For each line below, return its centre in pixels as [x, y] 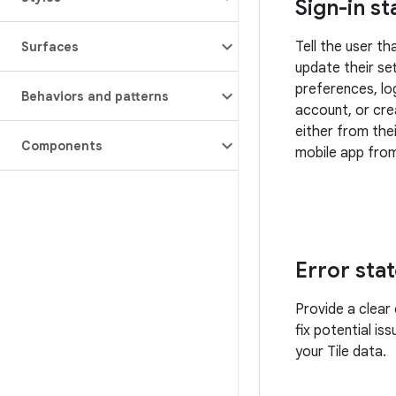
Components [62, 146]
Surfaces [50, 47]
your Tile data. [341, 352]
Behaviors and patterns [95, 96]
